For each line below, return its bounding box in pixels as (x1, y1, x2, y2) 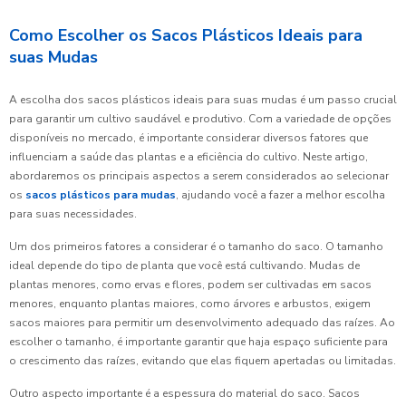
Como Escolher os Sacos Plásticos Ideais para (9, 24, 362, 46)
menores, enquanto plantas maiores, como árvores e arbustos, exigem (9, 296, 371, 311)
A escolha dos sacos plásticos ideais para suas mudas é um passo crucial (9, 92, 397, 107)
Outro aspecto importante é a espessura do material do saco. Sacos (9, 386, 360, 401)
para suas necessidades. (9, 207, 137, 221)
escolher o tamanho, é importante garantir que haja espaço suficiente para (9, 334, 388, 349)
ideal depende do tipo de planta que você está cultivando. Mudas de (9, 258, 360, 273)
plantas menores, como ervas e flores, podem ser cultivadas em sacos (9, 277, 372, 292)
